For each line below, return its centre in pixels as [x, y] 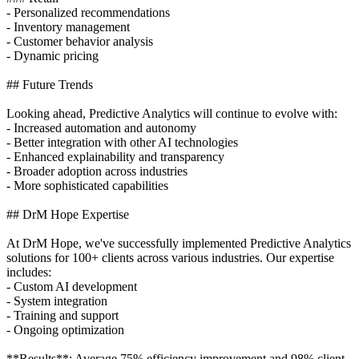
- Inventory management [68, 26]
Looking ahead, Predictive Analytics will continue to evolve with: [172, 113]
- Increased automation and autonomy [101, 127]
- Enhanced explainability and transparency [115, 156]
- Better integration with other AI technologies [122, 142]
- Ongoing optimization [65, 329]
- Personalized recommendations [88, 12]
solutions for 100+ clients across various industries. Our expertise [170, 257]
